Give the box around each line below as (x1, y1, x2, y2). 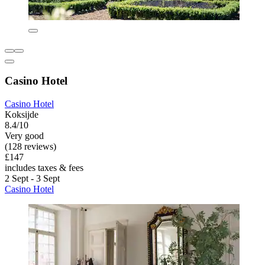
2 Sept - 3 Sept (5, 173, 60, 184)
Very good (5, 131, 44, 141)
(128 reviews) (5, 141, 56, 152)
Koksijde (5, 109, 38, 120)
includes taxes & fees (5, 163, 83, 173)
